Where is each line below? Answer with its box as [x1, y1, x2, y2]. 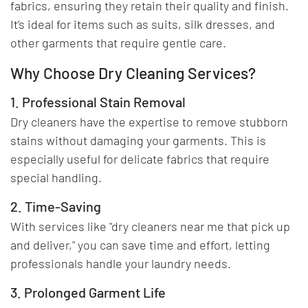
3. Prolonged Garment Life [10, 283, 166, 300]
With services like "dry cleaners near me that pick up [10, 218, 290, 234]
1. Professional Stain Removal [10, 93, 186, 110]
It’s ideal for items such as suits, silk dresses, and [10, 16, 275, 32]
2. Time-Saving [10, 197, 101, 214]
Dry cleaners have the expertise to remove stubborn [10, 113, 288, 129]
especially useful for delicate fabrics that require [10, 151, 269, 166]
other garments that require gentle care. [10, 34, 226, 50]
